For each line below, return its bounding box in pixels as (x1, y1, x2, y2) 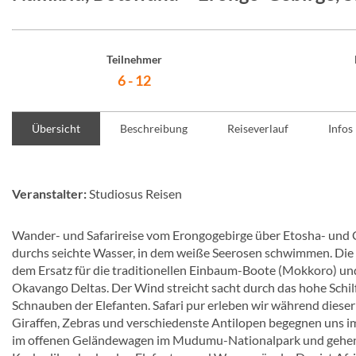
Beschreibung (120, 122, 188, 135)
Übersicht (32, 122, 80, 135)
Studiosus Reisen (87, 186, 182, 201)
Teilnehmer (106, 52, 162, 66)
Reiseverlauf (227, 122, 288, 135)
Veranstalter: (12, 186, 87, 201)
